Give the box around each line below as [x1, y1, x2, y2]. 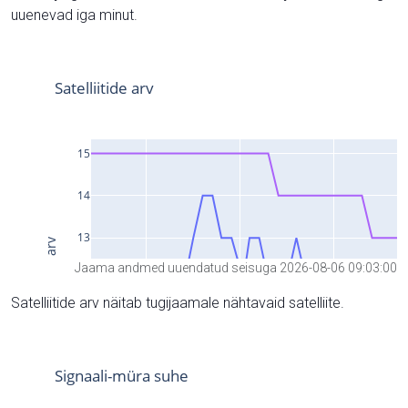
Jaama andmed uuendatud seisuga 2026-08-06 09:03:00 [75, 260, 397, 275]
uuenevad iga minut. [11, 6, 138, 24]
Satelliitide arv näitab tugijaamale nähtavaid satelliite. [11, 293, 344, 311]
